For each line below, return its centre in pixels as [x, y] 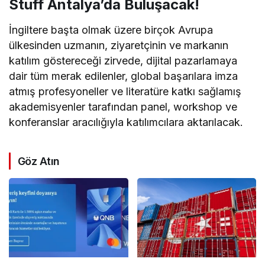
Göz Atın [39, 161]
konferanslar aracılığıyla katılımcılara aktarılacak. [126, 122]
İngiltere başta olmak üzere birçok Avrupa [111, 30]
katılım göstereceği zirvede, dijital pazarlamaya [123, 60]
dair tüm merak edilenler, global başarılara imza [124, 76]
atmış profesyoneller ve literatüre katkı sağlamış [125, 91]
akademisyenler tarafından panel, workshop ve [123, 106]
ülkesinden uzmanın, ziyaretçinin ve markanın [119, 45]
